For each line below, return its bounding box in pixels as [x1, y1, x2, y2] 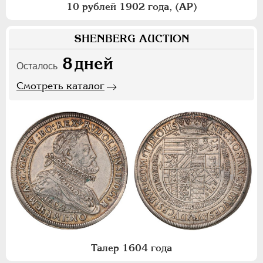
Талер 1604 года [91, 241, 172, 254]
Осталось [16, 60, 58, 71]
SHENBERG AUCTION [73, 32, 190, 45]
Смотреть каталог [16, 79, 104, 92]
